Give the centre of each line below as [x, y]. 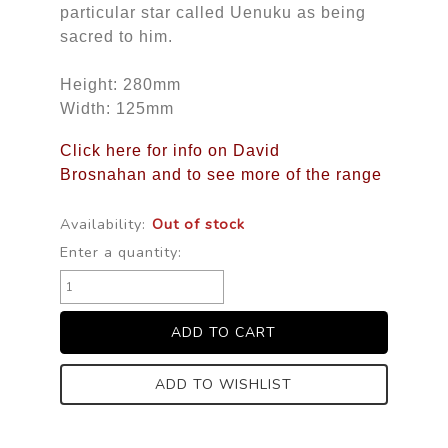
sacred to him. [118, 36]
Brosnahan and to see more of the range [220, 174]
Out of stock [198, 223]
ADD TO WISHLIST [224, 384]
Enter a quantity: [120, 251]
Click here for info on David [169, 150]
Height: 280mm [120, 84]
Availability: [102, 223]
